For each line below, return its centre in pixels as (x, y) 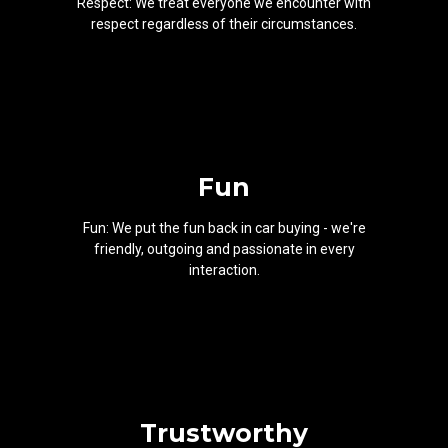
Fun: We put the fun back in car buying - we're (224, 227)
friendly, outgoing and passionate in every (224, 248)
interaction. (224, 269)
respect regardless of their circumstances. (224, 23)
